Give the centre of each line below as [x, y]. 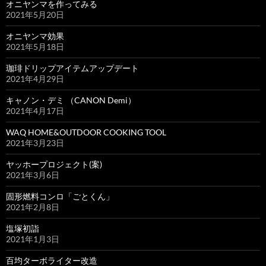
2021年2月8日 [33, 207]
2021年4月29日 [35, 78]
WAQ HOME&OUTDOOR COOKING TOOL [86, 132]
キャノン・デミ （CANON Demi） [71, 100]
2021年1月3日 [33, 239]
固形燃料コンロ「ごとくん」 [60, 196]
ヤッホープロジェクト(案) [54, 164]
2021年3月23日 [35, 142]
